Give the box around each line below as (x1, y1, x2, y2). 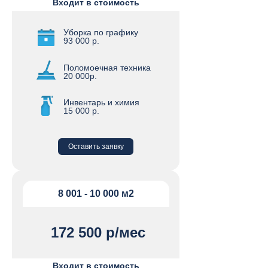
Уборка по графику (63, 28, 138, 37)
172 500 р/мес (50, 224, 145, 240)
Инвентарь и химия (63, 98, 139, 107)
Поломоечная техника (63, 63, 151, 72)
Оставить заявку (68, 142, 124, 151)
